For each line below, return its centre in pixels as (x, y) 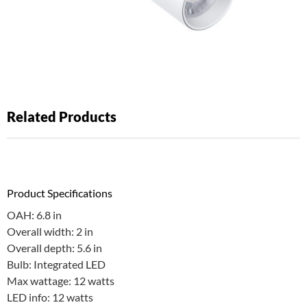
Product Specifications (60, 193)
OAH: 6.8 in (34, 215)
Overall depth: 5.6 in (54, 248)
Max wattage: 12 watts (61, 281)
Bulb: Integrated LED (56, 265)
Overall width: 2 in (50, 232)
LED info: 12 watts (50, 297)
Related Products (62, 116)
